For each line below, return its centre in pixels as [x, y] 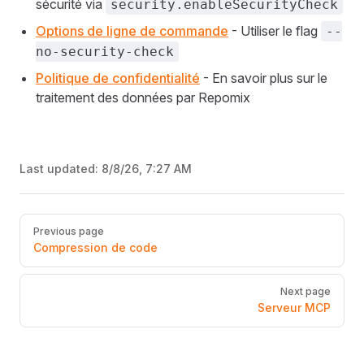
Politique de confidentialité [118, 78]
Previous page [69, 231]
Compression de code [95, 247]
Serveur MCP [294, 308]
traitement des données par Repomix [143, 97]
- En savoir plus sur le [264, 78]
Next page [305, 291]
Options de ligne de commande [132, 31]
